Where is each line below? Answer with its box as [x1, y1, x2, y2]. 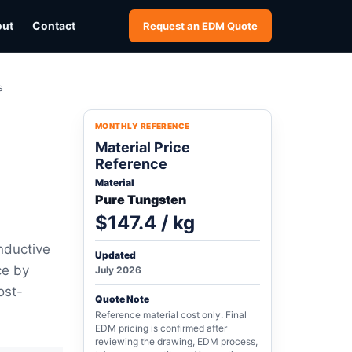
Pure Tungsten [95, 192, 186, 207]
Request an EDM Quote [143, 20, 258, 32]
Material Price [95, 139, 190, 156]
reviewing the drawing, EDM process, [95, 335, 258, 347]
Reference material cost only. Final [95, 309, 247, 321]
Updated [95, 249, 136, 261]
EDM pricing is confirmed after [95, 322, 227, 334]
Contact [32, 19, 76, 32]
